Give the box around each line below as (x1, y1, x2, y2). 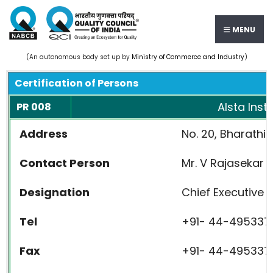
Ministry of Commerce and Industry (131, 52, 244, 62)
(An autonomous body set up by (26, 52, 132, 62)
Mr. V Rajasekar (182, 155, 264, 171)
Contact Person (19, 155, 110, 171)
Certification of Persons (15, 76, 138, 90)
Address (19, 126, 68, 141)
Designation (19, 185, 90, 200)
